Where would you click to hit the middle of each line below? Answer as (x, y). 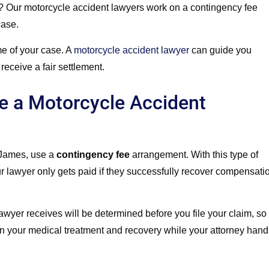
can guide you (220, 50)
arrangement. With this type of (194, 154)
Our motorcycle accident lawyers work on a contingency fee (131, 8)
